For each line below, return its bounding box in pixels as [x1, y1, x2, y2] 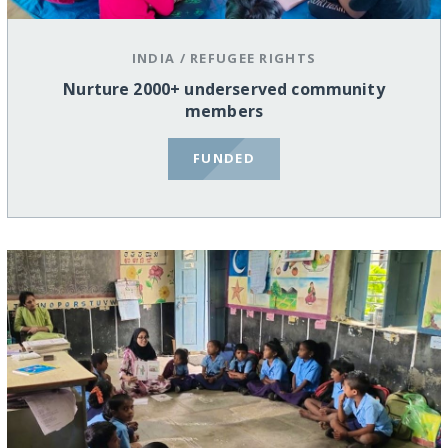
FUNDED [193, 149, 255, 168]
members [184, 99, 264, 122]
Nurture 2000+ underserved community [63, 77, 385, 100]
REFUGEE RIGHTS [190, 48, 317, 67]
